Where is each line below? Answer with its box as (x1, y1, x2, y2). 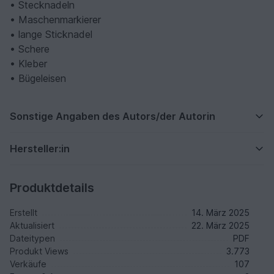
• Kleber (10, 57, 47, 70)
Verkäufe (10, 259, 46, 270)
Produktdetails (10, 180, 94, 196)
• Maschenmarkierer (10, 13, 101, 26)
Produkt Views (10, 246, 68, 257)
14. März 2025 (191, 207, 250, 218)
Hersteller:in (10, 143, 70, 155)
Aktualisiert (10, 220, 54, 231)
